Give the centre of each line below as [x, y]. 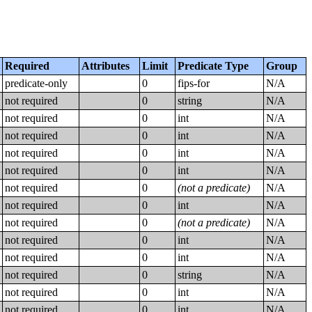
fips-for [194, 83]
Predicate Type [213, 66]
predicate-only [37, 83]
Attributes [106, 66]
